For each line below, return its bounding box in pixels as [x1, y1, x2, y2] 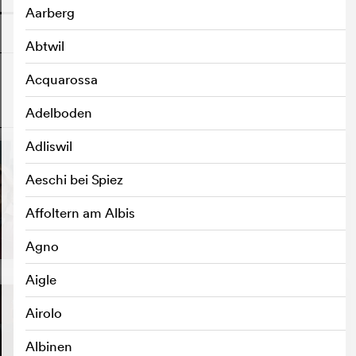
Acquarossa [25, 71, 98, 87]
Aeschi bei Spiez [25, 171, 123, 188]
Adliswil [25, 137, 72, 154]
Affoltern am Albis [25, 204, 135, 221]
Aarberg [25, 4, 75, 21]
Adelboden [25, 104, 92, 121]
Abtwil [25, 37, 64, 54]
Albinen [25, 338, 72, 354]
